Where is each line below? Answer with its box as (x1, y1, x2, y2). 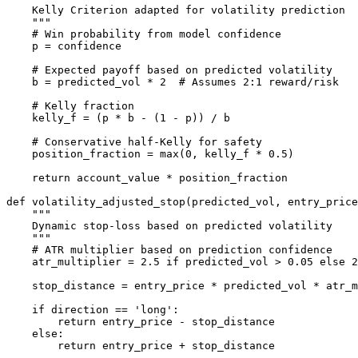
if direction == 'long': (6, 303, 179, 316)
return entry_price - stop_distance (6, 315, 275, 328)
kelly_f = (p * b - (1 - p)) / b (6, 111, 230, 124)
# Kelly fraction (6, 99, 134, 112)
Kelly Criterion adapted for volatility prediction (6, 3, 345, 16)
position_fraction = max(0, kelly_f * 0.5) (6, 147, 294, 160)
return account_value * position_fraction (6, 171, 288, 184)
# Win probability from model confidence (6, 27, 281, 40)
